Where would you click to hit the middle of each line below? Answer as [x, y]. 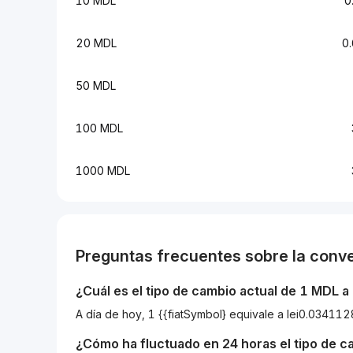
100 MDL [99, 128]
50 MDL [96, 85]
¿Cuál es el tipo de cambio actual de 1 [193, 291]
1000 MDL [103, 171]
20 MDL [96, 43]
